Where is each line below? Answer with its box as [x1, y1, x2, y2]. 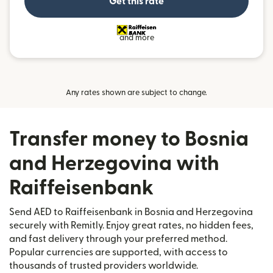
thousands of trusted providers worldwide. [9, 261, 198, 271]
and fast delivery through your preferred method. [9, 234, 227, 244]
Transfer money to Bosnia [9, 129, 249, 149]
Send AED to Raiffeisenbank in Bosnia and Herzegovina [9, 207, 253, 217]
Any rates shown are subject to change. [66, 89, 207, 96]
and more [119, 34, 154, 41]
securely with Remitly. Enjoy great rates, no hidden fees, [9, 221, 253, 230]
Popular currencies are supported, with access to [9, 247, 228, 257]
